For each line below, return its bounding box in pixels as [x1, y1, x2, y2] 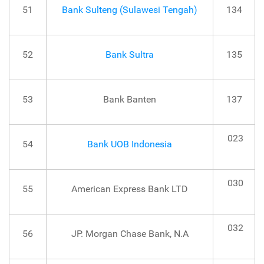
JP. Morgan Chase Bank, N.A [71, 228, 189, 240]
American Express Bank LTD [71, 183, 188, 195]
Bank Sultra [105, 49, 154, 61]
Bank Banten [103, 94, 156, 105]
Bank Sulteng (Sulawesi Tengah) [62, 4, 197, 16]
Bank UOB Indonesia [87, 138, 172, 150]
